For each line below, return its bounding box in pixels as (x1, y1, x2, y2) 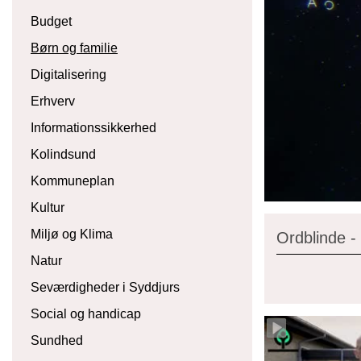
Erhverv (31, 94, 75, 108)
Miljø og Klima (31, 227, 113, 241)
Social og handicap (31, 307, 141, 321)
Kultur (31, 201, 64, 214)
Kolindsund (31, 147, 96, 161)
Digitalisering (31, 68, 106, 81)
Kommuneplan (31, 174, 114, 188)
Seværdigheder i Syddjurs (31, 280, 180, 294)
